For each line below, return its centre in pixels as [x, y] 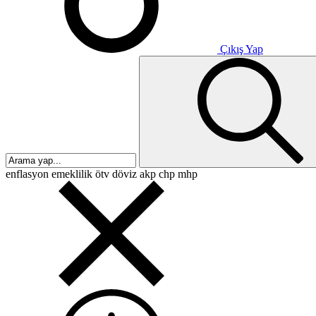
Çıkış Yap [240, 49]
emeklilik [71, 174]
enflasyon [27, 174]
